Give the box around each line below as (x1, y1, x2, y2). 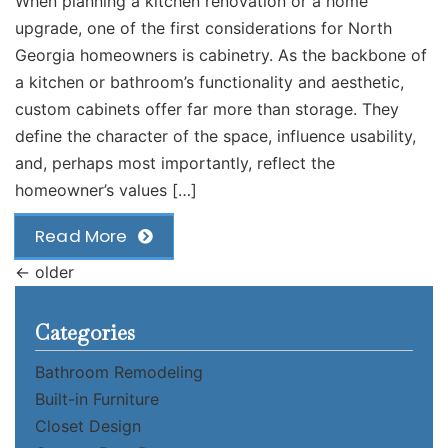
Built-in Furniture (35, 389, 159, 410)
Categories (35, 319, 135, 347)
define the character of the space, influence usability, (15, 126, 416, 147)
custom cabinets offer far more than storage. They (15, 99, 399, 120)
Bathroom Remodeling (35, 362, 203, 383)
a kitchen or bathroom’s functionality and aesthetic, (15, 72, 404, 93)
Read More (35, 224, 128, 249)
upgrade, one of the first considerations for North (15, 18, 392, 39)
